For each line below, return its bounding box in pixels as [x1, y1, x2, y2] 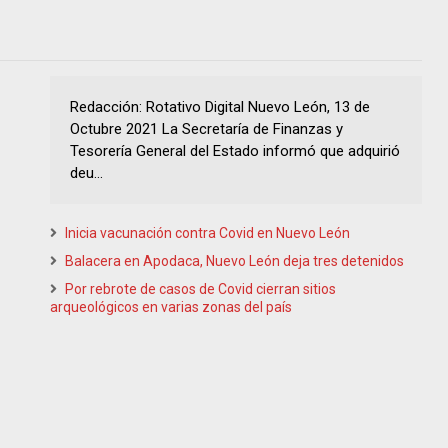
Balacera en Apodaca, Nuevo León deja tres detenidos [65, 253, 404, 270]
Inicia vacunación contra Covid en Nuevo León [65, 225, 350, 242]
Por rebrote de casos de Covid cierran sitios [65, 281, 336, 298]
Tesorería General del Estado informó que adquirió [70, 142, 400, 161]
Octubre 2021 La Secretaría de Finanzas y [70, 120, 343, 139]
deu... [70, 164, 103, 183]
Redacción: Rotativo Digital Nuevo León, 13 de [70, 98, 370, 117]
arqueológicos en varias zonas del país [50, 299, 292, 316]
